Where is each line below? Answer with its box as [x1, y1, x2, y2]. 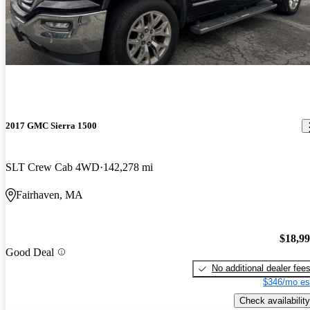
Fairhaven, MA [16, 188, 83, 201]
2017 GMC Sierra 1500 [6, 120, 97, 131]
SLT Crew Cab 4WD [6, 161, 100, 173]
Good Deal [6, 246, 54, 258]
